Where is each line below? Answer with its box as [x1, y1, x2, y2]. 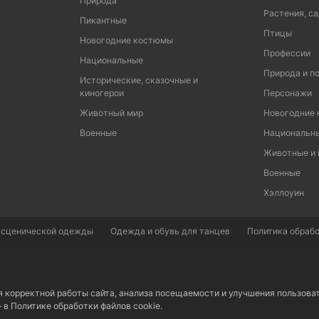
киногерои [80, 88, 124, 99]
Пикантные [80, 15, 127, 26]
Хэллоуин [263, 187, 304, 199]
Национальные [80, 55, 143, 66]
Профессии [263, 48, 310, 59]
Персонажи [263, 88, 312, 99]
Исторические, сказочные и [80, 75, 198, 86]
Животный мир [80, 108, 143, 119]
